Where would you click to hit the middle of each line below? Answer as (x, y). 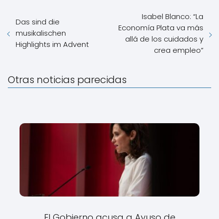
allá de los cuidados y (164, 39)
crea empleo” (179, 50)
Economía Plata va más (161, 27)
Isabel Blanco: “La (173, 16)
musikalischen (41, 33)
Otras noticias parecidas (67, 79)
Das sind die (38, 22)
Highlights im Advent (52, 44)
